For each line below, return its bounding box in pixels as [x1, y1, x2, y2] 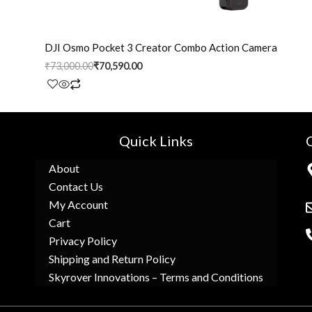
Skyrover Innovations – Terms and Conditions [48, 270, 263, 284]
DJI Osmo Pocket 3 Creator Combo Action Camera [45, 41, 277, 54]
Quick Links [118, 132, 193, 150]
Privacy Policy [48, 234, 117, 248]
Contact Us [48, 180, 103, 194]
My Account [48, 198, 108, 212]
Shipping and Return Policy [48, 252, 175, 266]
